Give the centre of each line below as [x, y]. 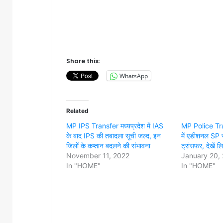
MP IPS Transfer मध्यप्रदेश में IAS [115, 126]
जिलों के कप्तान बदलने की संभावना [108, 146]
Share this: [83, 61]
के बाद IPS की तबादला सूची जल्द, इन [113, 136]
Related [77, 111]
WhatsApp [134, 76]
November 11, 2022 [98, 156]
